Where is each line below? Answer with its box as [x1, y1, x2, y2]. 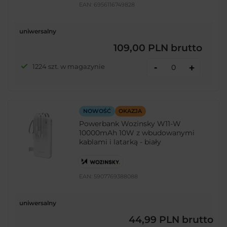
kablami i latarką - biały [79, 137, 162, 147]
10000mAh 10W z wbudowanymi [79, 128, 195, 138]
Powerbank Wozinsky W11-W [79, 119, 181, 129]
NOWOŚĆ [83, 107, 111, 115]
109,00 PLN [113, 42, 168, 54]
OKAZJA [119, 107, 142, 115]
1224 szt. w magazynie [32, 62, 105, 70]
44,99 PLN [129, 213, 179, 225]
